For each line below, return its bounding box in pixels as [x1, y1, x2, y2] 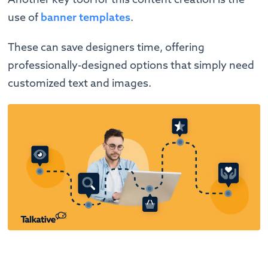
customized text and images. [8, 76, 152, 90]
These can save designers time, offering [8, 40, 205, 54]
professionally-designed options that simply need [8, 58, 255, 72]
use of [8, 10, 41, 25]
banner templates [41, 10, 131, 25]
